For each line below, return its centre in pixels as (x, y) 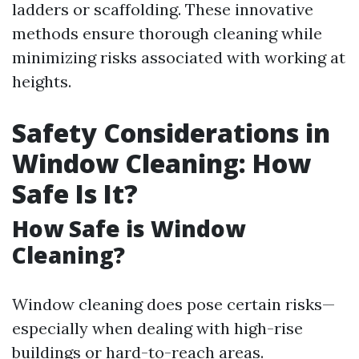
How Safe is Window (129, 228)
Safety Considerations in (171, 133)
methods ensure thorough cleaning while (167, 33)
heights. (42, 81)
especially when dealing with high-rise (157, 328)
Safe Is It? (75, 194)
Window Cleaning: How (161, 163)
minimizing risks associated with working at (179, 57)
